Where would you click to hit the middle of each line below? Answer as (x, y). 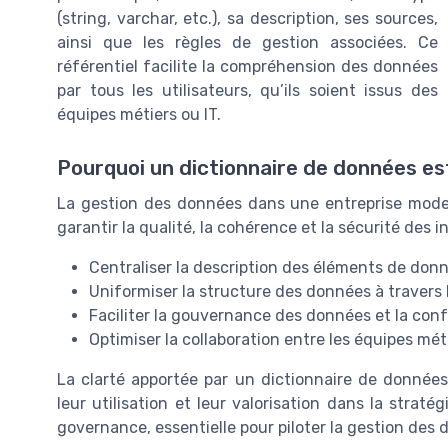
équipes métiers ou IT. (139, 115)
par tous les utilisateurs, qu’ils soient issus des (247, 91)
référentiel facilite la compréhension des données (247, 67)
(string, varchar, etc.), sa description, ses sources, (247, 19)
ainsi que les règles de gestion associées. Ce (247, 43)
